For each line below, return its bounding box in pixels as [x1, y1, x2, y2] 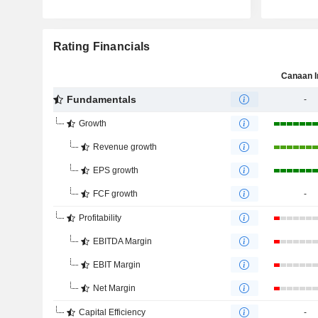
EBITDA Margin [92, 236, 152, 246]
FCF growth [92, 189, 138, 199]
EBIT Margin [92, 260, 141, 270]
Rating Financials [53, 40, 150, 53]
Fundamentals [66, 94, 136, 105]
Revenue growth [92, 142, 157, 152]
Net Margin [92, 283, 136, 293]
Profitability [78, 213, 121, 223]
